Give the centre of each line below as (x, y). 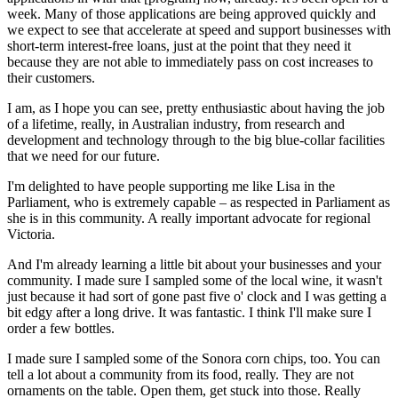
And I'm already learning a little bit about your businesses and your (194, 264)
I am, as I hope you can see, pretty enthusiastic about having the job (196, 107)
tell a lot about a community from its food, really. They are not (180, 374)
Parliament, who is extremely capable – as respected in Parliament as (199, 202)
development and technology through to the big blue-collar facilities (196, 139)
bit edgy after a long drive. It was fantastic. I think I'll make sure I (189, 312)
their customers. (53, 77)
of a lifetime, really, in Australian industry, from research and (176, 123)
